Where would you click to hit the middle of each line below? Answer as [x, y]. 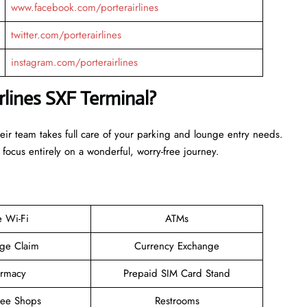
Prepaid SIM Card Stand [177, 273]
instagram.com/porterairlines [74, 62]
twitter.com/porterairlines [66, 35]
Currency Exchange [177, 246]
